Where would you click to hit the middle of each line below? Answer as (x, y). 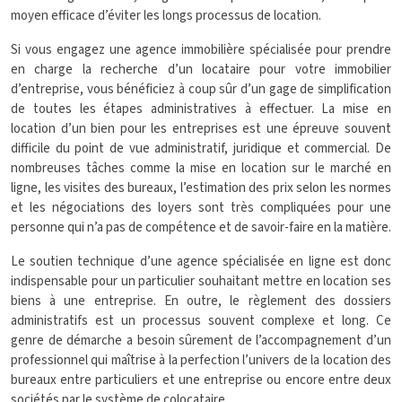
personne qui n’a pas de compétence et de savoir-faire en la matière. (201, 227)
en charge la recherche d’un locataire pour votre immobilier (201, 70)
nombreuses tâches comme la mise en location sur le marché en (201, 168)
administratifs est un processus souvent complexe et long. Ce (201, 321)
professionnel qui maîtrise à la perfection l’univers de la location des (201, 360)
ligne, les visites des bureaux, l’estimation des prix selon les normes (201, 188)
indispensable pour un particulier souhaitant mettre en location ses (201, 281)
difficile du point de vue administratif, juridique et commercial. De (201, 149)
